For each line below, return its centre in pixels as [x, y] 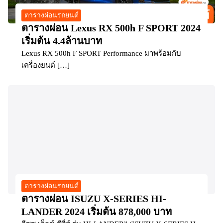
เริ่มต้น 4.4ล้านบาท [62, 41]
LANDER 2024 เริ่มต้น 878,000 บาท [97, 211]
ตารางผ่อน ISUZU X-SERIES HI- [94, 198]
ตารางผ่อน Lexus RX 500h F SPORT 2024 [111, 28]
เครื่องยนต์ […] [46, 65]
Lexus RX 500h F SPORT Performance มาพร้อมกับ [101, 54]
